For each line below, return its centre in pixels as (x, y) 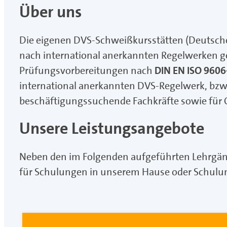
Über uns (50, 12)
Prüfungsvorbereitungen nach (87, 71)
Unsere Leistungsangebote (112, 129)
